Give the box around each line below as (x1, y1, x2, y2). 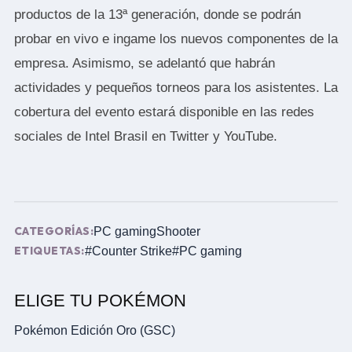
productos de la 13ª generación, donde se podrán (13, 5, 301, 22)
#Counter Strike (84, 244, 172, 258)
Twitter (169, 127, 209, 144)
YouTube (223, 127, 273, 144)
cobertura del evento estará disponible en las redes (13, 103, 314, 119)
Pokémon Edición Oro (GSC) (13, 323, 175, 337)
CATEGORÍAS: (13, 223, 94, 238)
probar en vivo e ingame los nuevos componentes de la (13, 30, 338, 46)
